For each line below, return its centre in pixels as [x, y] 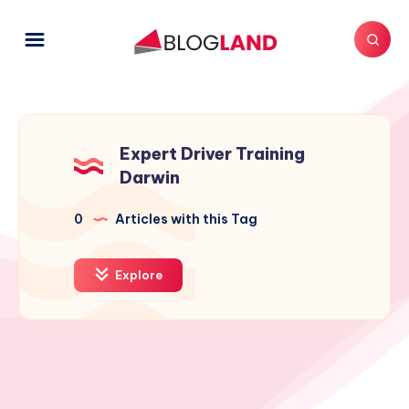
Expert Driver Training [212, 154]
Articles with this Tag [185, 220]
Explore [137, 275]
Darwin [150, 178]
